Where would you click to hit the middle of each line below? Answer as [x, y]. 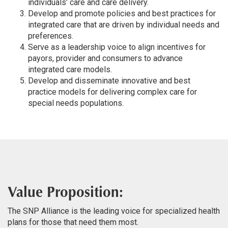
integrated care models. [70, 69]
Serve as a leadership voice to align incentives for [117, 47]
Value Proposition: [65, 193]
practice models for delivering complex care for [112, 92]
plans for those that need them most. [73, 222]
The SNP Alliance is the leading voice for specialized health [114, 211]
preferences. [51, 36]
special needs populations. [76, 103]
